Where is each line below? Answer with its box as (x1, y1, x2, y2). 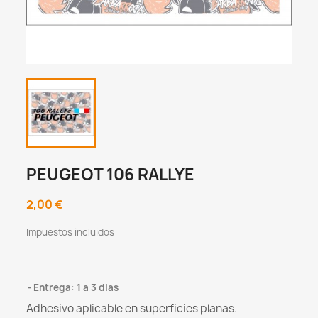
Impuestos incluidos (26, 226, 115, 239)
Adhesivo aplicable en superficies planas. (26, 301, 238, 317)
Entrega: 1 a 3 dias (33, 281, 119, 295)
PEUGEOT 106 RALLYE (26, 164, 195, 186)
